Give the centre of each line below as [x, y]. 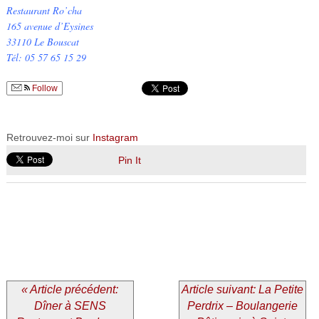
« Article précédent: [70, 289]
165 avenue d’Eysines [49, 26]
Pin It [129, 160]
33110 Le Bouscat [42, 41]
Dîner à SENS [70, 305]
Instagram [115, 137]
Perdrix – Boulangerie [243, 305]
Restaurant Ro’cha [44, 10]
